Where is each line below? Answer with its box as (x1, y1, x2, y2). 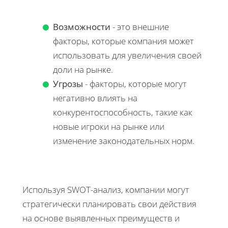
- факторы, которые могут (83, 78, 187, 90)
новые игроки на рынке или (53, 121, 164, 133)
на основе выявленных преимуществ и (22, 212, 180, 224)
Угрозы (53, 78, 83, 90)
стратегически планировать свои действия (22, 198, 196, 210)
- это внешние (110, 21, 169, 33)
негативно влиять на (53, 92, 137, 104)
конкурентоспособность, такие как (53, 106, 192, 119)
